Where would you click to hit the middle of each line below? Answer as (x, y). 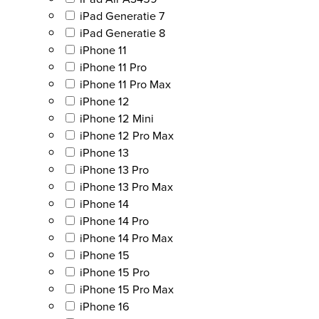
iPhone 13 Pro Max (126, 186)
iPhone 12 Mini (117, 118)
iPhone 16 (105, 306)
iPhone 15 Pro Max (127, 289)
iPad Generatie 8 (122, 32)
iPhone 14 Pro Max (126, 237)
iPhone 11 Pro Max (125, 84)
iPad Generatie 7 (122, 15)
